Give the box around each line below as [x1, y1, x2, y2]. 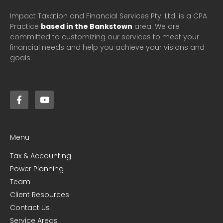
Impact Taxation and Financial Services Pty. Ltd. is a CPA [10, 11, 207, 21]
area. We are [132, 21, 180, 32]
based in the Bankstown [41, 21, 132, 32]
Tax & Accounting [10, 151, 71, 161]
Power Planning [10, 164, 64, 174]
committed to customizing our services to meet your [10, 32, 199, 42]
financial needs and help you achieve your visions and [10, 42, 205, 53]
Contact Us [10, 203, 50, 213]
